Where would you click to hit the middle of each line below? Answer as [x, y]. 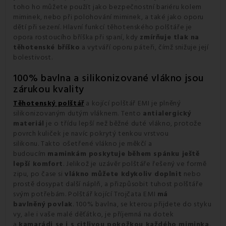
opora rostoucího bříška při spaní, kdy [77, 37]
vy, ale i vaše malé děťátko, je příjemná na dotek [94, 214]
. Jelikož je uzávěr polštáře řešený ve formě [135, 164]
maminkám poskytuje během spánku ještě [124, 154]
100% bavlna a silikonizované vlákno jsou [109, 78]
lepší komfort [38, 164]
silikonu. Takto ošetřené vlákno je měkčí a [83, 144]
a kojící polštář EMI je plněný [132, 103]
